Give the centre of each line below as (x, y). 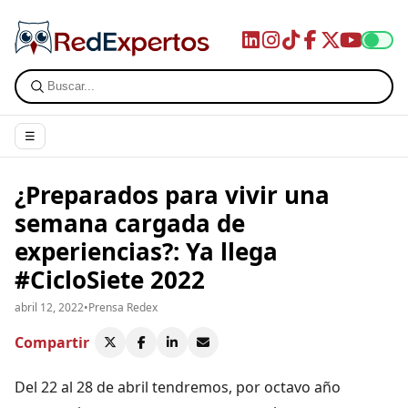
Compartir (52, 342)
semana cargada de (130, 223)
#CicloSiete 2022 (110, 279)
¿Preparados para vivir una (172, 194)
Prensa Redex (123, 307)
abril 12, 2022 (49, 307)
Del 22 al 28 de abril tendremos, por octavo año (178, 387)
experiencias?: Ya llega (146, 251)
